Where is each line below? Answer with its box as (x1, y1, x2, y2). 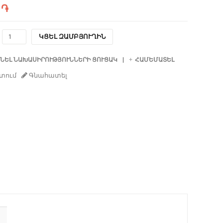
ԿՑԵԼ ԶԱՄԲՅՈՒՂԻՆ (38, 32, 106, 40)
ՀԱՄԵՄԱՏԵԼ (134, 56, 174, 63)
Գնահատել (27, 71, 67, 79)
